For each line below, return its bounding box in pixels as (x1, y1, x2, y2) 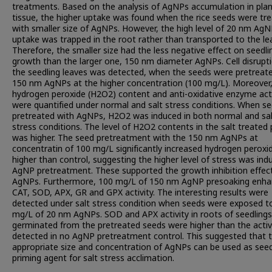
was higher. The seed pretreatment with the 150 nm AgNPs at (12, 132, 258, 144)
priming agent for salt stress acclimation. (12, 252, 174, 265)
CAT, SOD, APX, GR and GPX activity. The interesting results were (12, 186, 268, 199)
